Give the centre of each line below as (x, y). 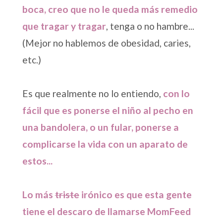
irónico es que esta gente (135, 195)
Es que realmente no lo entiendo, (92, 94)
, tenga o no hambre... (150, 26)
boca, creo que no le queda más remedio (110, 9)
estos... (37, 161)
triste (67, 195)
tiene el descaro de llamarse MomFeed (106, 212)
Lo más (38, 195)
